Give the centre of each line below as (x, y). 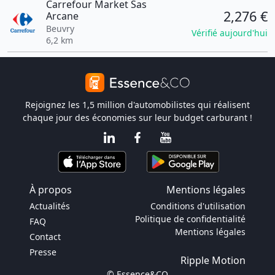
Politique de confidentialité (190, 219)
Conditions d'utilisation (198, 206)
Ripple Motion (213, 260)
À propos (51, 190)
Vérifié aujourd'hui (230, 33)
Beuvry (60, 29)
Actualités (50, 206)
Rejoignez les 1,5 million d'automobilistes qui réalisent (137, 105)
